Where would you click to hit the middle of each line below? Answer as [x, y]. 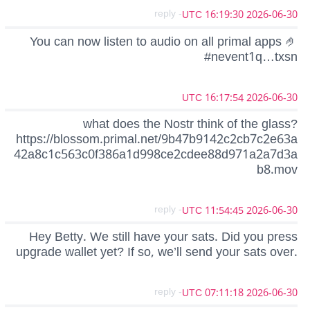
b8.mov [277, 169]
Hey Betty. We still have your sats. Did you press [163, 237]
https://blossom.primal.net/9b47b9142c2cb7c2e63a [157, 139]
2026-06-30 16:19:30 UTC [272, 15]
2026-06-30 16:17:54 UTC [272, 98]
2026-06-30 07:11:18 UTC [272, 293]
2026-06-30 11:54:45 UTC [272, 210]
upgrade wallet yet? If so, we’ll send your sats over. [157, 252]
